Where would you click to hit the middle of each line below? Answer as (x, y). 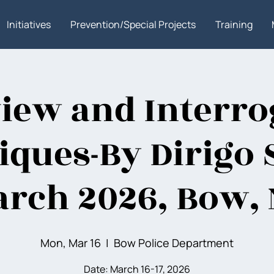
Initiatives (29, 24)
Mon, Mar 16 (71, 243)
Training (234, 24)
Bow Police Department (174, 243)
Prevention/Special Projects (133, 24)
